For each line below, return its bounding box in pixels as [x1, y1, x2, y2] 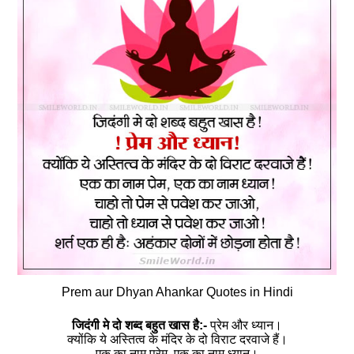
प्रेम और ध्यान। [207, 318, 282, 333]
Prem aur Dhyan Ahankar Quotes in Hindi [61, 285, 293, 299]
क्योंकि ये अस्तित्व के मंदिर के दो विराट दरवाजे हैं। [66, 333, 288, 347]
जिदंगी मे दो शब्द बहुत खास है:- [72, 318, 207, 333]
